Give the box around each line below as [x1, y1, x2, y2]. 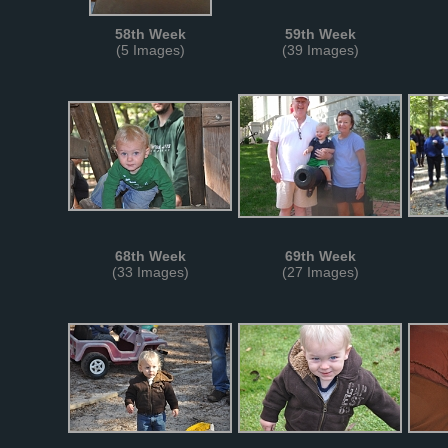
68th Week [114, 248, 186, 264]
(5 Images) [115, 42, 185, 58]
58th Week [114, 26, 186, 42]
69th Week [284, 248, 356, 264]
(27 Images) [281, 264, 359, 280]
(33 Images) [111, 264, 189, 280]
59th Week [284, 26, 356, 42]
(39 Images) [281, 42, 359, 58]
